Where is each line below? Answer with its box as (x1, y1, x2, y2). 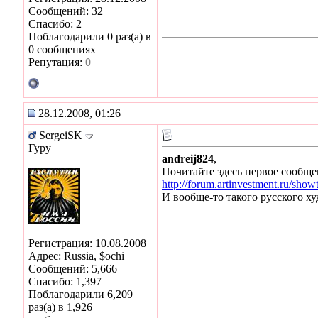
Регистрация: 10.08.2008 (28, 236, 146, 249)
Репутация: (28, 55, 85, 68)
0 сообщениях (28, 43, 96, 55)
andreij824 (162, 152, 214, 165)
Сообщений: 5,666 (28, 262, 117, 275)
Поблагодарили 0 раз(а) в (28, 30, 151, 43)
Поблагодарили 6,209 (28, 287, 133, 300)
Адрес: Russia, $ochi (28, 249, 124, 262)
